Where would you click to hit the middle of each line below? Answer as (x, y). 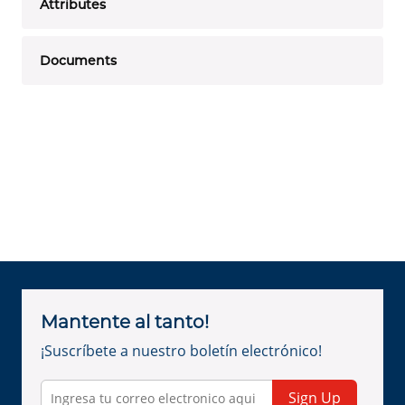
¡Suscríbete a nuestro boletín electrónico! (181, 351)
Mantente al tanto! (125, 322)
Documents (78, 60)
